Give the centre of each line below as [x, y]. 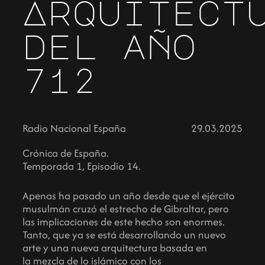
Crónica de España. [66, 153]
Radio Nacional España [75, 128]
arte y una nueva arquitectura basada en [115, 248]
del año [110, 46]
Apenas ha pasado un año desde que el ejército [129, 196]
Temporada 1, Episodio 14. [82, 166]
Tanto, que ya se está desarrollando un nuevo [125, 235]
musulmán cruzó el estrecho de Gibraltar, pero [126, 209]
